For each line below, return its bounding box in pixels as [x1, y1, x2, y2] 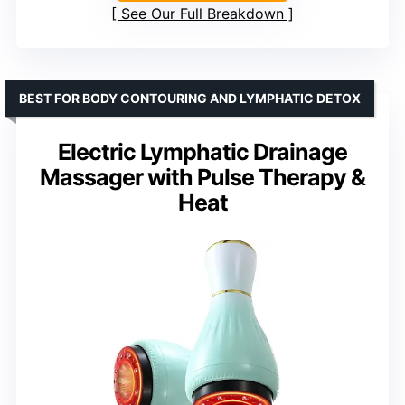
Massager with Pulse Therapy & [40, 164, 365, 192]
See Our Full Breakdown [121, 5, 284, 24]
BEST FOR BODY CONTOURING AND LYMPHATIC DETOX [19, 90, 361, 107]
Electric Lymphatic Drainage [58, 138, 347, 166]
